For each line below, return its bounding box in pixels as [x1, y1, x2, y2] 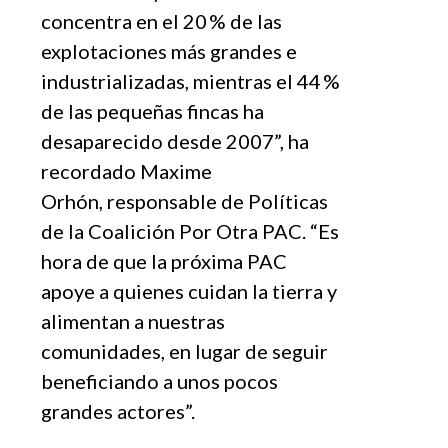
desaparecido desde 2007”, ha [41, 128, 309, 153]
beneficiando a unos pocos [41, 368, 278, 393]
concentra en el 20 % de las [41, 8, 282, 33]
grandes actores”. [41, 398, 195, 423]
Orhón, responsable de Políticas [41, 188, 328, 213]
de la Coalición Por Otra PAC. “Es [41, 218, 339, 243]
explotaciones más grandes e [41, 38, 297, 63]
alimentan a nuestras [41, 308, 225, 333]
